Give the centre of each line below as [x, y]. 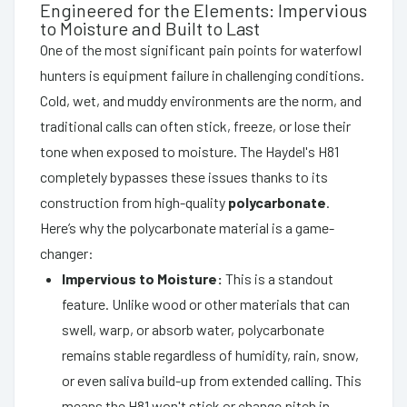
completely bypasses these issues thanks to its [184, 176]
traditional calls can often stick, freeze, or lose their [195, 125]
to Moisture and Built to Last [150, 28]
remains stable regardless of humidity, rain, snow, [210, 354]
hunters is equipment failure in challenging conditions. [202, 74]
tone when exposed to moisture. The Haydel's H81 [189, 151]
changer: [67, 253]
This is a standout [278, 278]
